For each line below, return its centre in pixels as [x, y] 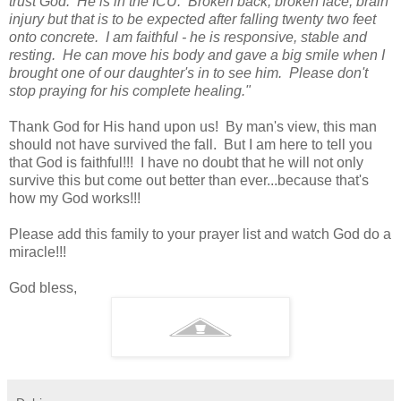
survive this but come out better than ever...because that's [189, 180]
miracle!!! [38, 252]
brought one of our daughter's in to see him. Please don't [188, 73]
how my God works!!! [75, 198]
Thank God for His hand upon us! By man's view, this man [193, 126]
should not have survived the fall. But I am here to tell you [191, 144]
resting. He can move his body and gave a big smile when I [197, 55]
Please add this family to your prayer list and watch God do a [200, 234]
